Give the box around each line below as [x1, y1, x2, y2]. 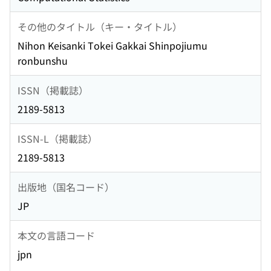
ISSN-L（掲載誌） [18, 131, 97, 146]
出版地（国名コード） [18, 179, 114, 194]
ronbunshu [18, 53, 68, 68]
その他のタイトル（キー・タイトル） [18, 19, 182, 34]
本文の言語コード [18, 227, 95, 243]
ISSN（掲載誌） [18, 82, 88, 97]
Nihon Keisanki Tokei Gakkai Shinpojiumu [18, 38, 207, 53]
